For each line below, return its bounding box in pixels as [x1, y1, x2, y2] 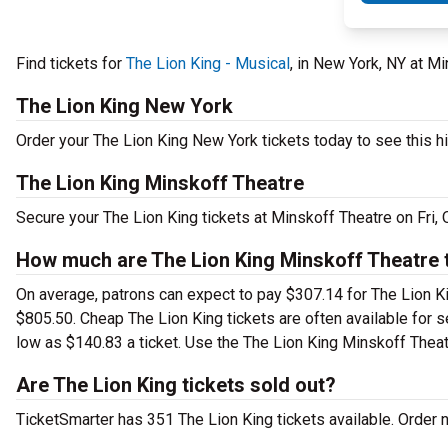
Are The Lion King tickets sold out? [16, 373, 336, 397]
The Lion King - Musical [126, 54, 290, 73]
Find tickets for [16, 54, 126, 73]
